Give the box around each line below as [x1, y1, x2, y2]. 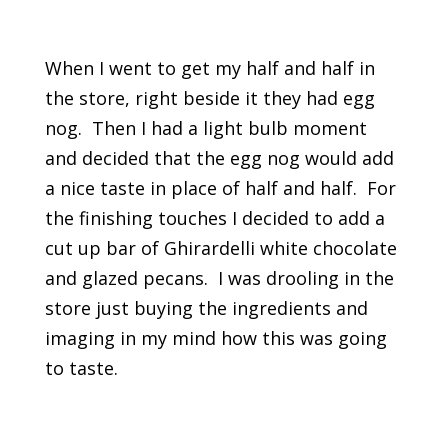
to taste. [44, 356, 118, 381]
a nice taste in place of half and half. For [44, 176, 396, 201]
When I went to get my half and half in [44, 56, 375, 81]
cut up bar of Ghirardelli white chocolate [44, 236, 397, 261]
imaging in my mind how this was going [44, 326, 387, 351]
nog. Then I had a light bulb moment [44, 116, 367, 141]
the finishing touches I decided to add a [44, 206, 385, 231]
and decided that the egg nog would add [44, 146, 394, 171]
